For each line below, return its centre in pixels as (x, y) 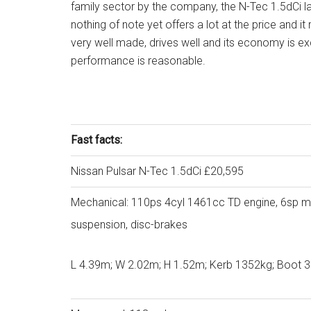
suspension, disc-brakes (129, 225)
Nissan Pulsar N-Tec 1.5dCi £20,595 (157, 171)
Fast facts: (98, 140)
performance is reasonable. (138, 61)
